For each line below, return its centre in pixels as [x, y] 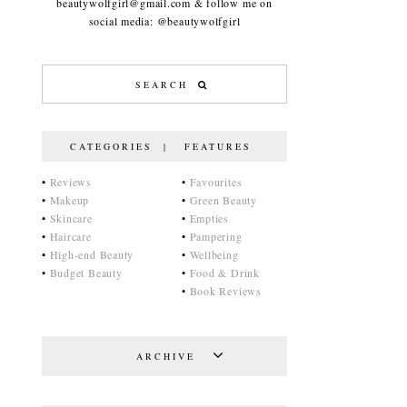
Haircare [70, 236]
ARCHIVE [166, 356]
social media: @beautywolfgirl [164, 21]
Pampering [216, 236]
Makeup [69, 200]
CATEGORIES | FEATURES [166, 146]
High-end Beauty [92, 254]
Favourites [216, 182]
